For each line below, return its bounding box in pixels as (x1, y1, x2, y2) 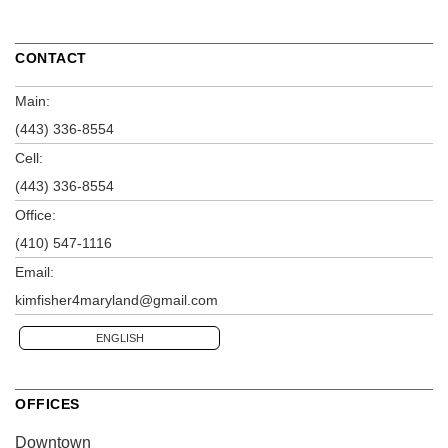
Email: (15, 264, 54, 281)
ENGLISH (95, 332, 144, 345)
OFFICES (15, 396, 80, 413)
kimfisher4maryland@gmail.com (15, 292, 218, 309)
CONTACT (15, 50, 87, 67)
